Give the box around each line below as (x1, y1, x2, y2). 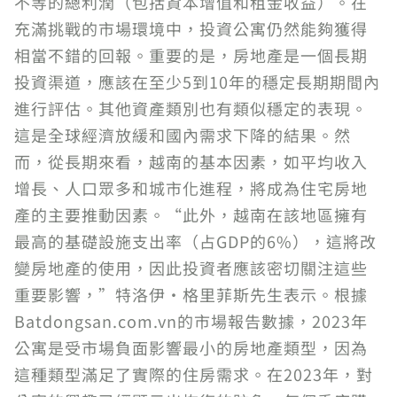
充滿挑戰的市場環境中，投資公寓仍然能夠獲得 (14, 17, 368, 40)
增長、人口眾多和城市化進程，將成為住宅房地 (14, 176, 368, 199)
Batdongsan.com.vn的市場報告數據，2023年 (14, 309, 368, 332)
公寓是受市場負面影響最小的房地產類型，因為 (14, 336, 368, 359)
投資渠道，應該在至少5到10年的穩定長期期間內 (14, 70, 380, 93)
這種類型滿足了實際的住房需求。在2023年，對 (14, 362, 373, 385)
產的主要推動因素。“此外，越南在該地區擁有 (14, 203, 368, 226)
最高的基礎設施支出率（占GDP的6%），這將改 (14, 230, 377, 253)
